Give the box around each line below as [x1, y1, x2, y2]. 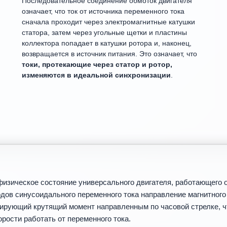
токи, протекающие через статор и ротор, [22, 60, 173, 68]
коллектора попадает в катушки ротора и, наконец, [22, 39, 192, 47]
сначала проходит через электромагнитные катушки [22, 18, 196, 26]
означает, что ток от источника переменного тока [22, 7, 185, 15]
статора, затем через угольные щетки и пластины [22, 28, 187, 36]
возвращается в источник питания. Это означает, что [22, 50, 198, 58]
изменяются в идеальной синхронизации [22, 71, 171, 79]
